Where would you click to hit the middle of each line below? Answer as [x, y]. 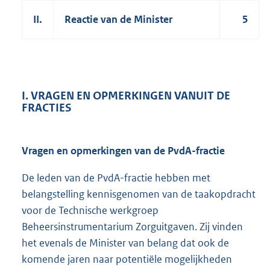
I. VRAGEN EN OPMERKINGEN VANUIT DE [126, 95]
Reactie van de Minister [118, 19]
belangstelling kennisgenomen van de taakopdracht [139, 194]
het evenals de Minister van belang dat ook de [125, 243]
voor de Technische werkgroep [90, 211]
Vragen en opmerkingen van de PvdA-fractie [123, 151]
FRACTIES [47, 107]
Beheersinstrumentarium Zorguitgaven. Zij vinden [132, 227]
